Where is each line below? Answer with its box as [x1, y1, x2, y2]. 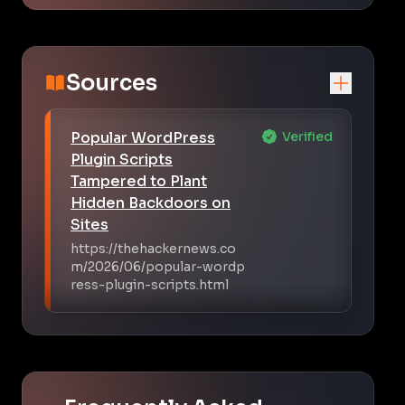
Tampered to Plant [71, 171, 207, 191]
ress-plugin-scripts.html [71, 276, 229, 293]
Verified [282, 127, 333, 145]
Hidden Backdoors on [71, 193, 231, 212]
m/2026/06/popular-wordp [71, 258, 245, 275]
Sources [66, 69, 157, 97]
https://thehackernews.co [71, 240, 236, 257]
